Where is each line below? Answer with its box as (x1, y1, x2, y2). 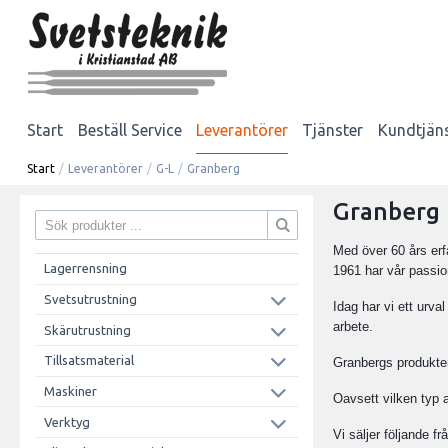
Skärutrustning (43, 322, 131, 337)
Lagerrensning (43, 261, 127, 276)
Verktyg (43, 414, 90, 429)
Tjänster (302, 120, 364, 139)
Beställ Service (77, 120, 182, 139)
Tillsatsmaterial (43, 353, 134, 368)
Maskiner (43, 383, 97, 398)
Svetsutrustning (43, 292, 137, 307)
